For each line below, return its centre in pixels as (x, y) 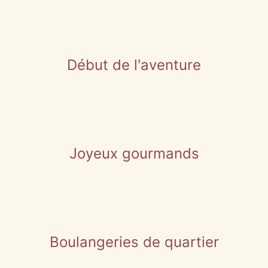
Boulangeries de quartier (134, 242)
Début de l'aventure (134, 65)
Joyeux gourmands (134, 153)
